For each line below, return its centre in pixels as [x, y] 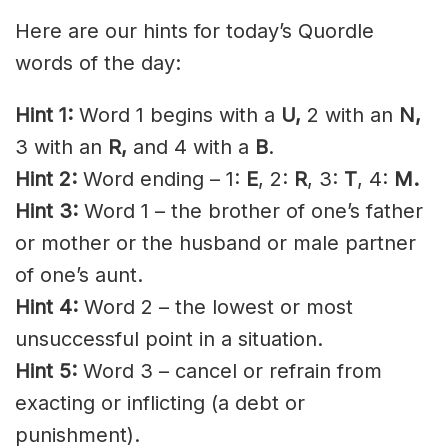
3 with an [61, 146]
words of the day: [98, 62]
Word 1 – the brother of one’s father [250, 210]
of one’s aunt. [79, 274]
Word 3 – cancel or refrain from [229, 370]
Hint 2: [46, 178]
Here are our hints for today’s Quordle [194, 30]
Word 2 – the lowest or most [215, 306]
